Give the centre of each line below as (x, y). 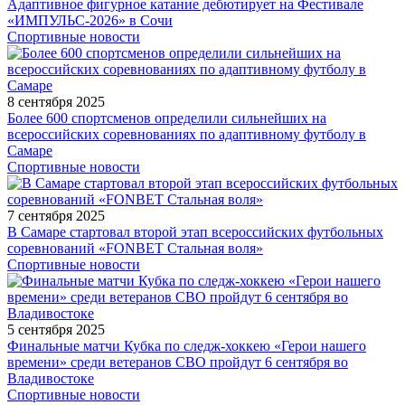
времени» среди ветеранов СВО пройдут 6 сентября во (178, 362)
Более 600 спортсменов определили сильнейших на (167, 118)
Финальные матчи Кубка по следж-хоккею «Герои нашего (187, 345)
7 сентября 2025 (56, 215)
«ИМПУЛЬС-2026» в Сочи (90, 20)
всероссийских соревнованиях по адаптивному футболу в (187, 134)
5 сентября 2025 (56, 329)
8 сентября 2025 (56, 101)
